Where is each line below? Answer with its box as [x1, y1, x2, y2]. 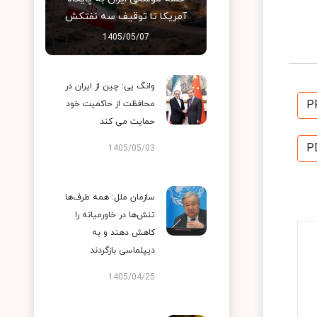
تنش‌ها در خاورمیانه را [75, 209, 155, 221]
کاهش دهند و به [92, 227, 155, 238]
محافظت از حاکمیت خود [66, 98, 155, 110]
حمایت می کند [100, 116, 155, 127]
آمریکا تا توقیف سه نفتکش [65, 10, 187, 23]
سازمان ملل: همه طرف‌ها [65, 192, 155, 203]
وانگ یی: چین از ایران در [65, 81, 155, 92]
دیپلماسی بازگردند [90, 245, 155, 256]
